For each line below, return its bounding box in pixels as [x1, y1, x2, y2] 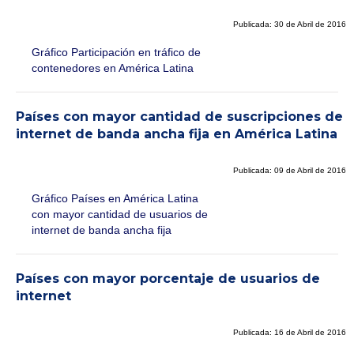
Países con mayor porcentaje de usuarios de [16, 271, 320, 287]
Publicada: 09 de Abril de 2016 [233, 166, 346, 175]
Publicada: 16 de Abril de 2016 [233, 328, 346, 337]
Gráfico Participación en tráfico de [32, 46, 201, 59]
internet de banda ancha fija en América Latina [16, 126, 337, 142]
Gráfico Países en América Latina [32, 192, 198, 205]
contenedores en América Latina [32, 62, 194, 75]
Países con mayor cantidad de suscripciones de [16, 109, 343, 125]
